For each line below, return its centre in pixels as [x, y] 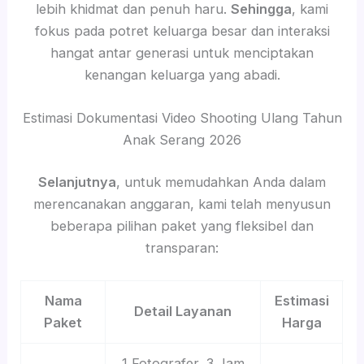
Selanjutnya [77, 182]
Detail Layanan [183, 312]
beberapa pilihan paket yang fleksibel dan [182, 225]
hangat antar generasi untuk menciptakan [182, 53]
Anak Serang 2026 [182, 140]
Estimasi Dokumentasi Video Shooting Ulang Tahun [182, 118]
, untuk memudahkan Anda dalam [221, 182]
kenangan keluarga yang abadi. [182, 75]
